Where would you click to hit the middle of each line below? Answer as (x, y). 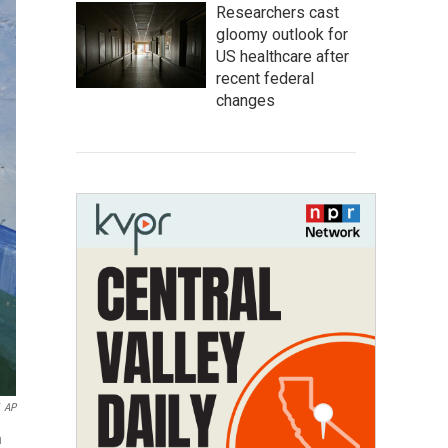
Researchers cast (277, 12)
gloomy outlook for (282, 34)
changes (245, 100)
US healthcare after (282, 56)
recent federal (265, 78)
